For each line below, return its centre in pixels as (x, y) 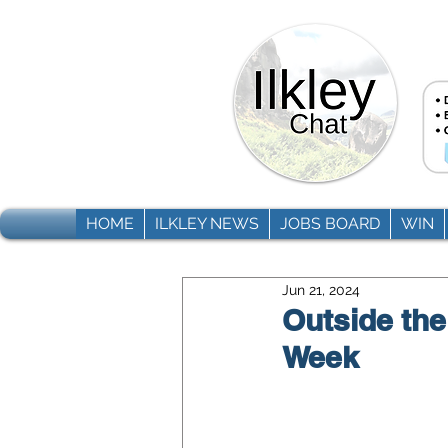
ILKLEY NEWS (206, 223)
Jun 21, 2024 (321, 289)
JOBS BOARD (329, 223)
